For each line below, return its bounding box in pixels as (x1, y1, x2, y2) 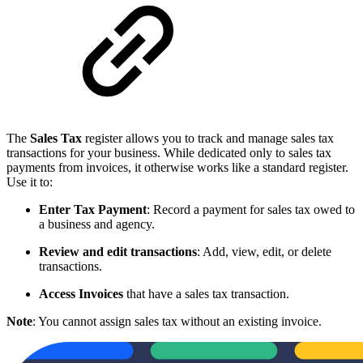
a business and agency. (39, 216, 155, 231)
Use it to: (6, 174, 53, 189)
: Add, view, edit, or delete (197, 244, 331, 258)
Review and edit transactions (39, 244, 197, 258)
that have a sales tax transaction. (123, 286, 289, 301)
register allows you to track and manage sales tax (85, 130, 334, 145)
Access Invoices (39, 286, 123, 301)
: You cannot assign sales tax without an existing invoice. (32, 314, 322, 328)
